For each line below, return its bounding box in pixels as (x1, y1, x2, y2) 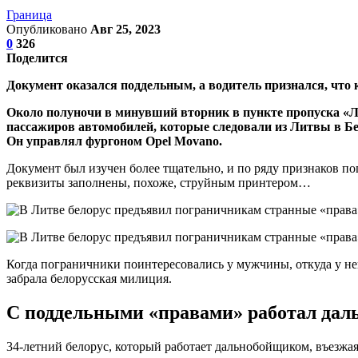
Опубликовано (6, 22, 90, 36)
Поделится (6, 50, 68, 65)
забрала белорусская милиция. (6, 271, 172, 285)
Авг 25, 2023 (90, 22, 161, 36)
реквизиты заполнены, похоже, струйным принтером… (6, 175, 311, 189)
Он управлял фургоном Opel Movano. (6, 133, 222, 148)
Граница (6, 7, 52, 22)
